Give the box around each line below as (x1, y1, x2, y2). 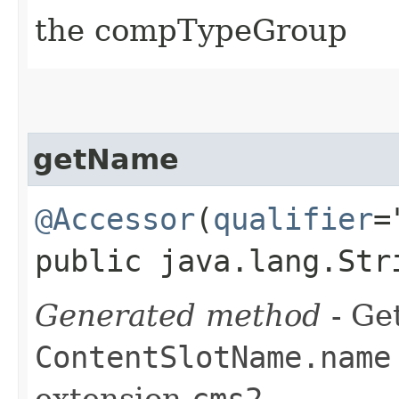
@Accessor (35, 200, 195, 237)
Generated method (35, 297, 322, 333)
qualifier (213, 200, 373, 237)
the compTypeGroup (35, 12, 347, 48)
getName (33, 142, 179, 175)
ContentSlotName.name (35, 338, 391, 375)
